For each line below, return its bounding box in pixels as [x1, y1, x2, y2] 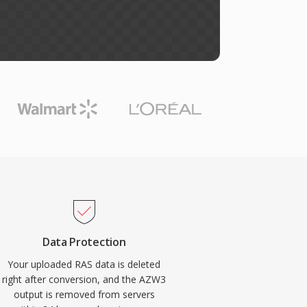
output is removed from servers [13, 288, 155, 301]
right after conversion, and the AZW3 [2, 273, 167, 286]
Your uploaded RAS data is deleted [8, 258, 161, 271]
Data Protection [42, 234, 126, 249]
